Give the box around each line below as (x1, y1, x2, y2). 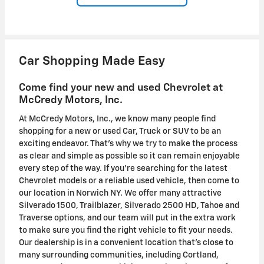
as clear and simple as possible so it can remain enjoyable (19, 151, 240, 160)
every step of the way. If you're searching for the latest (19, 164, 227, 173)
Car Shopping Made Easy (19, 55, 165, 68)
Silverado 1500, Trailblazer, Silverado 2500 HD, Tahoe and (19, 201, 239, 210)
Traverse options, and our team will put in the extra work (19, 213, 236, 222)
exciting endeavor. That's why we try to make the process (19, 139, 237, 148)
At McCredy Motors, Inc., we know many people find (19, 114, 216, 123)
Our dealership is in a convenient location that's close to (19, 238, 233, 247)
